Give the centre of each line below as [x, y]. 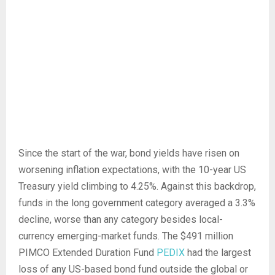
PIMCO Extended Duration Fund [87, 252]
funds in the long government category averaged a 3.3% [137, 203]
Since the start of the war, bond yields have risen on [129, 153]
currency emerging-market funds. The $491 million [126, 236]
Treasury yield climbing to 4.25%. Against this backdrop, [137, 186]
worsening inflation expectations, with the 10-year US [132, 169]
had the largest [218, 252]
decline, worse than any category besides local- [121, 219]
